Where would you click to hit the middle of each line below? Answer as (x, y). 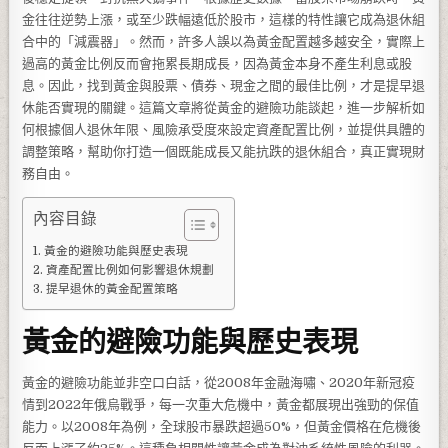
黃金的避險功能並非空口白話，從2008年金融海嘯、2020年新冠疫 (219, 382)
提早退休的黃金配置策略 (111, 289)
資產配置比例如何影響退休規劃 (129, 270)
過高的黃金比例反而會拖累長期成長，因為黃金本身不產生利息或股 (217, 63)
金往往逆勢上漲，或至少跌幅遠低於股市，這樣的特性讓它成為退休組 (224, 19)
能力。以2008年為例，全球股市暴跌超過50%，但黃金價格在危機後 (222, 426)
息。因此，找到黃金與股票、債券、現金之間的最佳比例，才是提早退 (224, 85)
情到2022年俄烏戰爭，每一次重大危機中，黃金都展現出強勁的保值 (221, 404)
